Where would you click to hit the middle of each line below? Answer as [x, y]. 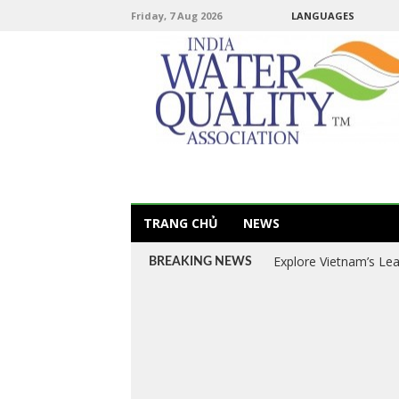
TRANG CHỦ [181, 223]
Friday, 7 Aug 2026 [176, 16]
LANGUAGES [323, 16]
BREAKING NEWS [200, 262]
